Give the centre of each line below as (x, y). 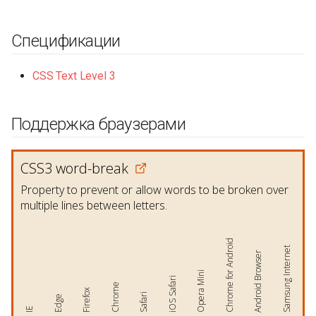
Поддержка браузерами (98, 124)
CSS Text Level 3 (74, 75)
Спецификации (66, 41)
